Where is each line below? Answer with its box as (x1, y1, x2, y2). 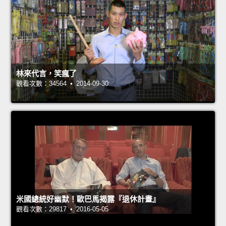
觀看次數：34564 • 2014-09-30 (16, 80, 108, 88)
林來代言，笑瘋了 (16, 69, 77, 78)
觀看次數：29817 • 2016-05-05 (16, 205, 108, 213)
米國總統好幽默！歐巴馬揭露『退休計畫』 (16, 195, 160, 204)
